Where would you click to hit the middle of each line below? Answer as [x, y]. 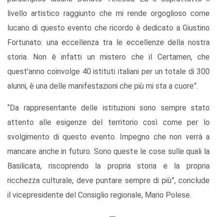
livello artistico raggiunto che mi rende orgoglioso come [108, 14]
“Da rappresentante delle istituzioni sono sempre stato [108, 108]
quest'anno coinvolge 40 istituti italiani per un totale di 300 [108, 72]
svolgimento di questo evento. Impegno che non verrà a [108, 137]
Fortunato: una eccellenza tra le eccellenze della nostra [108, 43]
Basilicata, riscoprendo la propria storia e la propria [108, 166]
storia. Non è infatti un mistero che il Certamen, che [108, 57]
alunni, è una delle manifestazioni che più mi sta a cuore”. [104, 86]
